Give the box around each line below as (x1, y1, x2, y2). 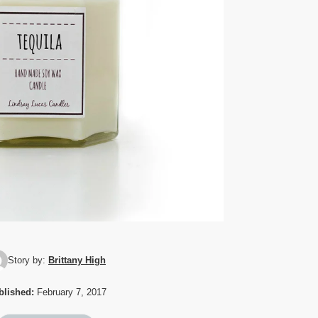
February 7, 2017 (33, 286, 106, 297)
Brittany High (48, 254, 106, 265)
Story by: (8, 254, 48, 265)
